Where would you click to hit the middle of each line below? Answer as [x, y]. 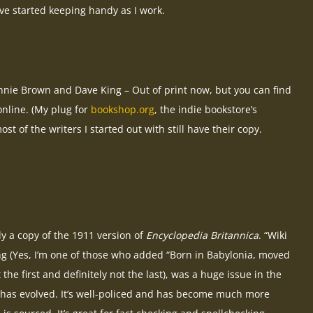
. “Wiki [273, 235]
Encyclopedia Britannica [202, 235]
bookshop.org [123, 110]
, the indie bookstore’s [206, 110]
